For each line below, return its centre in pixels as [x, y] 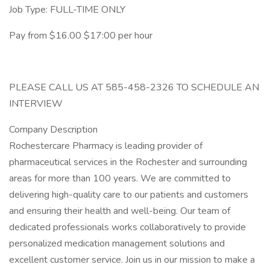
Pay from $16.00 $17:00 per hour [81, 36]
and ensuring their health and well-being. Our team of [120, 211]
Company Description [53, 130]
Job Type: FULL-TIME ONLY [67, 10]
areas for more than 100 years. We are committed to [120, 178]
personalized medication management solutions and [117, 243]
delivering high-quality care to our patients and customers [129, 195]
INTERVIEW [36, 104]
